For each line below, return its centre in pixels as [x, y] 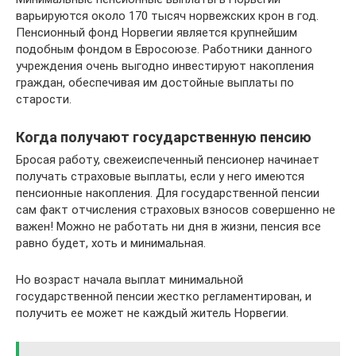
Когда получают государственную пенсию [164, 137]
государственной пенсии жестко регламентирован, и [164, 296]
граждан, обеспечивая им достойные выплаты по [155, 82]
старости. [44, 99]
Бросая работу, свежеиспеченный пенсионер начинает [168, 159]
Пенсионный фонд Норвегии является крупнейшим [157, 32]
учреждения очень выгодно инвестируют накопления [165, 66]
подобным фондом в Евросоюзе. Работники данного [164, 49]
